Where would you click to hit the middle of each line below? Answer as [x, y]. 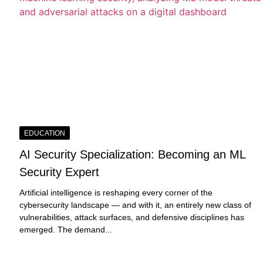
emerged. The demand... [66, 229]
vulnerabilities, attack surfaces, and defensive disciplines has [132, 217]
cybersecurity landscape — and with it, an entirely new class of [136, 205]
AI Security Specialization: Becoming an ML [133, 154]
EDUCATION [45, 133]
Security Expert [60, 172]
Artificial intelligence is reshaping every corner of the [116, 192]
